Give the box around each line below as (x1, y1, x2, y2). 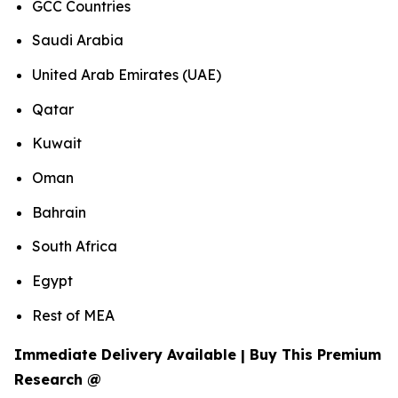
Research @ (14, 370, 101, 388)
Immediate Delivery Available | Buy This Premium (14, 345, 381, 363)
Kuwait (32, 134, 85, 153)
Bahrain (32, 203, 90, 221)
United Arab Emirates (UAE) (32, 66, 225, 84)
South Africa (32, 237, 121, 256)
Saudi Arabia (32, 31, 127, 50)
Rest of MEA (32, 306, 118, 324)
